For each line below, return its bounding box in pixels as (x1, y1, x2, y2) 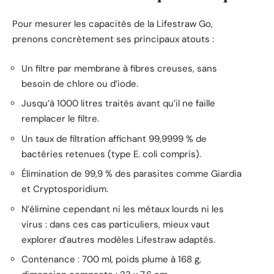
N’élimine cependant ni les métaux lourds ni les (21, 202, 224, 215)
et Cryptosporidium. (21, 183, 108, 196)
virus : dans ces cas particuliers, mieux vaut (21, 218, 210, 231)
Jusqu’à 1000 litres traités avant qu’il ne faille (21, 97, 215, 110)
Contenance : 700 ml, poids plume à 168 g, (21, 253, 201, 266)
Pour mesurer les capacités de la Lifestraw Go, (12, 18, 213, 31)
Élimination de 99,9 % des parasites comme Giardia (21, 168, 242, 180)
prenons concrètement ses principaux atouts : (12, 33, 214, 46)
